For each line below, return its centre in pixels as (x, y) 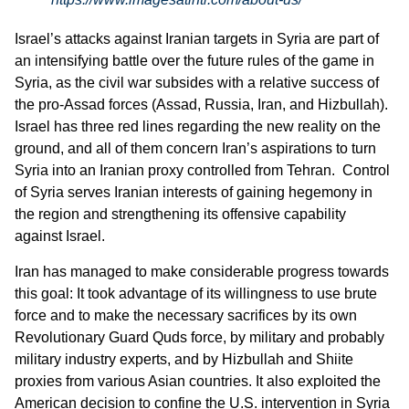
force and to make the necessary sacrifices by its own (186, 315)
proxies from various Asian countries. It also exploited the (198, 381)
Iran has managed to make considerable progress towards (202, 271)
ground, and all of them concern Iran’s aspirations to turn (195, 149)
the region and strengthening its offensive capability (180, 215)
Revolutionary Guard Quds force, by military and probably (199, 337)
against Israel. (60, 236)
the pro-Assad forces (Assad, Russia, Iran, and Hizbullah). (201, 105)
